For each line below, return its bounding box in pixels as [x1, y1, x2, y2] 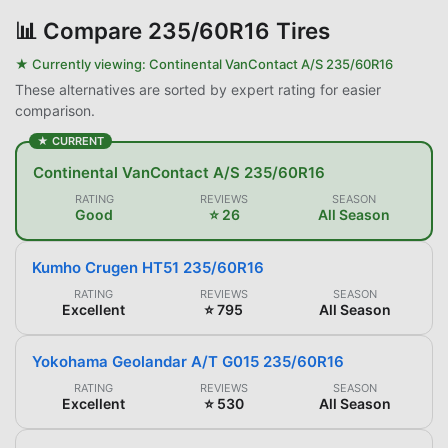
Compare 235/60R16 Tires [43, 16, 330, 44]
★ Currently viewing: [15, 55, 149, 72]
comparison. [15, 101, 95, 119]
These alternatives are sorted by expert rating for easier [15, 80, 381, 98]
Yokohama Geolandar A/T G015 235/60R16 [32, 351, 344, 371]
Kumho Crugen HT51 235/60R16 [32, 257, 264, 277]
